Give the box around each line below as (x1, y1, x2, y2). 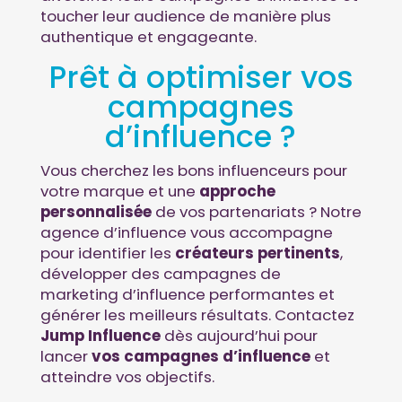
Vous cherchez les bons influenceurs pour (39, 159, 347, 181)
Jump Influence (39, 324, 161, 346)
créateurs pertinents (174, 241, 340, 264)
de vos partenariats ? (151, 200, 320, 223)
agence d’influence (39, 221, 187, 243)
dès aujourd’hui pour (160, 324, 318, 346)
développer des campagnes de (39, 262, 281, 284)
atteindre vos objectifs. (39, 365, 214, 388)
